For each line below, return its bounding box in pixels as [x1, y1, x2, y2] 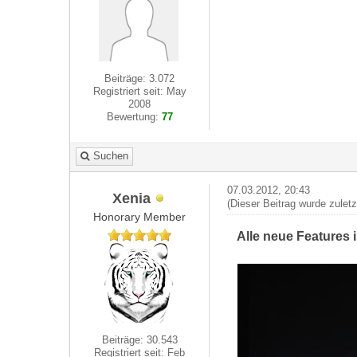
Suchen [93, 150, 128, 162]
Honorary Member [93, 210, 186, 223]
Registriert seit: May [92, 85, 186, 97]
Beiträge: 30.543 [101, 334, 178, 346]
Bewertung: [106, 111, 162, 123]
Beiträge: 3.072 [104, 73, 175, 84]
